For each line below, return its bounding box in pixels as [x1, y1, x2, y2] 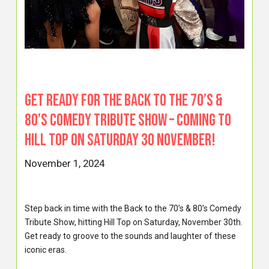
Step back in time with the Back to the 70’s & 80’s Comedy [25, 204, 242, 214]
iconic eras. [25, 245, 67, 255]
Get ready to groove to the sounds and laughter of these [25, 231, 237, 241]
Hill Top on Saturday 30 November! [25, 130, 216, 151]
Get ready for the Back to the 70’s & [25, 91, 223, 111]
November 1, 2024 [25, 157, 105, 169]
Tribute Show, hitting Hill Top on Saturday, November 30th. [25, 217, 243, 228]
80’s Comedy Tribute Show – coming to [25, 110, 232, 131]
